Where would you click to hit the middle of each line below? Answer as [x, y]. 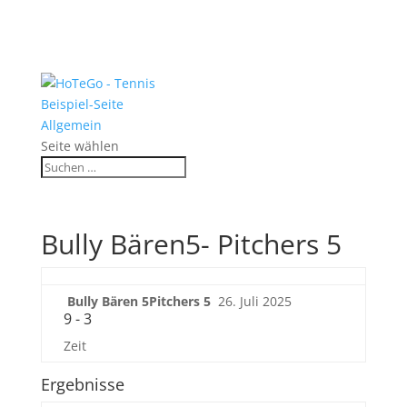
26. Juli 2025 [254, 301]
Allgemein [71, 125]
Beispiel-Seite [82, 104]
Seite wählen [79, 146]
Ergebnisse [82, 384]
